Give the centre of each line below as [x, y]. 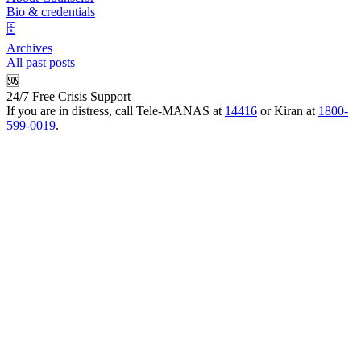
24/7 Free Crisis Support [68, 97]
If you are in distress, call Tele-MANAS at [116, 111]
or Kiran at [288, 111]
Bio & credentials [51, 12]
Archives [29, 48]
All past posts [41, 63]
